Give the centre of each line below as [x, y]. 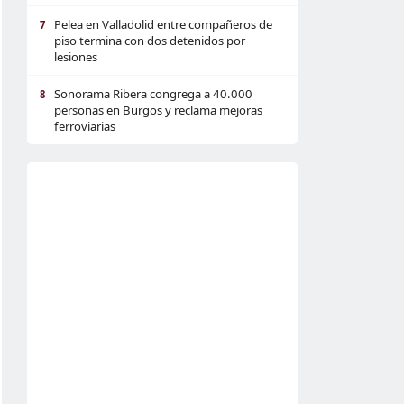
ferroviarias [85, 126]
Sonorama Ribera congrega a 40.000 [153, 94]
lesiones [76, 57]
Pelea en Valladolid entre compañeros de [163, 24]
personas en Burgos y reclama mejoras [158, 110]
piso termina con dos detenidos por [150, 41]
